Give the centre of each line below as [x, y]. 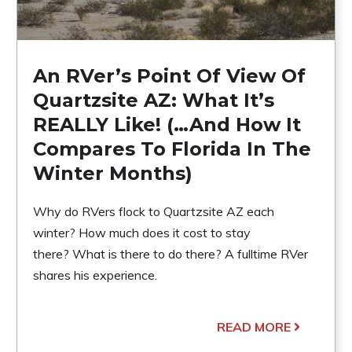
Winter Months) [112, 173]
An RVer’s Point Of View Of [169, 75]
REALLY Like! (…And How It [167, 124]
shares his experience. [95, 275]
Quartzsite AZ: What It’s [153, 100]
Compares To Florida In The [172, 148]
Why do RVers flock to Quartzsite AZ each [153, 211]
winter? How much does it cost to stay [141, 232]
